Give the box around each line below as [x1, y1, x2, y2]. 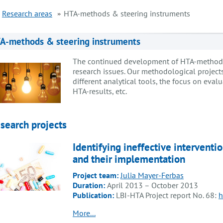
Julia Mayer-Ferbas [120, 170, 184, 181]
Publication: [73, 190, 116, 201]
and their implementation [73, 152, 185, 166]
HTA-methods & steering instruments [64, 8, 190, 18]
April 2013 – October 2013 [107, 180, 198, 191]
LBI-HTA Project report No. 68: [116, 190, 219, 201]
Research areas [2, 8, 52, 18]
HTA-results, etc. [73, 86, 127, 96]
